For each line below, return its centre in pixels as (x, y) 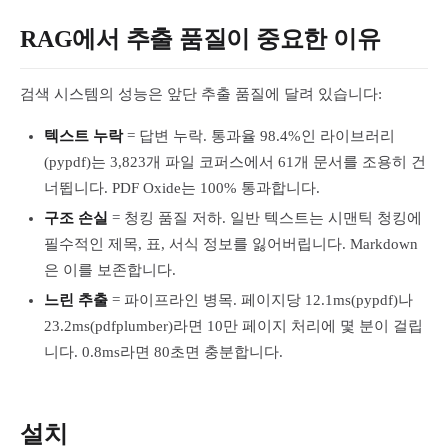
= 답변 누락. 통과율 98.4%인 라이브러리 (259, 136)
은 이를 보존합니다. (110, 270)
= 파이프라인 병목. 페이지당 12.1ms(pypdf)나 (260, 300)
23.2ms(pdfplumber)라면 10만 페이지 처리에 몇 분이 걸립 (233, 326)
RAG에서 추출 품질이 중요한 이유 (200, 39)
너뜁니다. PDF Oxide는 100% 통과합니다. (182, 188)
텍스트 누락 (83, 136)
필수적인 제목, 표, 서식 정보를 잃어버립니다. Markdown (231, 244)
